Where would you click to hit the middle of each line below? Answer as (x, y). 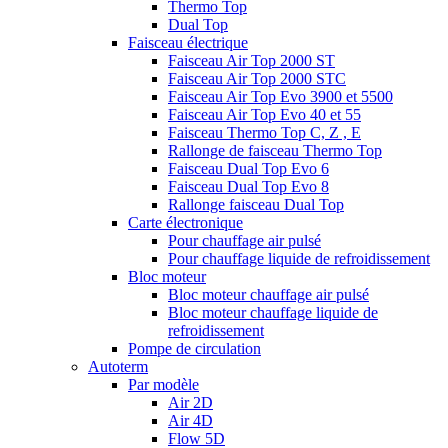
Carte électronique (185, 222)
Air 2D (190, 402)
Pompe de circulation (194, 348)
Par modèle (163, 384)
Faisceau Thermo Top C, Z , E (264, 132)
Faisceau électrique (188, 42)
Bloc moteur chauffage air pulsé (268, 294)
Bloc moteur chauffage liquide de (273, 312)
